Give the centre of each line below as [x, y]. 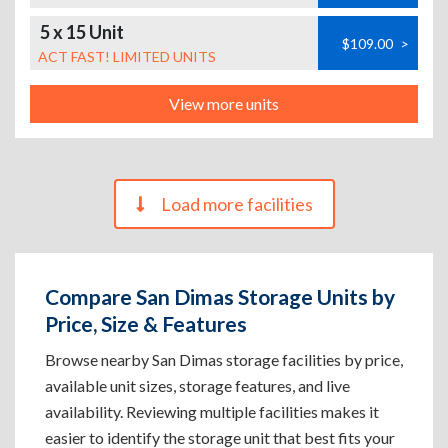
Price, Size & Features [146, 323]
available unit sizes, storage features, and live [197, 385]
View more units [224, 103]
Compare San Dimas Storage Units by [220, 296]
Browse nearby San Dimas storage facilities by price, [224, 359]
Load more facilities [236, 203]
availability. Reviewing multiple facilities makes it [212, 411]
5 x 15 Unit [82, 32]
